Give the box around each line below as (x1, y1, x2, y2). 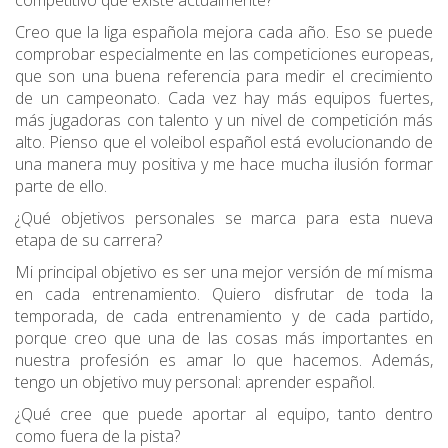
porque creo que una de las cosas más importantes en (15, 327, 433, 350)
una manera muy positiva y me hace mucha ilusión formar (15, 153, 433, 176)
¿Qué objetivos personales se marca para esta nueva (15, 207, 433, 230)
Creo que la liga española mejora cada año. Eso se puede (15, 21, 433, 44)
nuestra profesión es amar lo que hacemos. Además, (15, 349, 433, 372)
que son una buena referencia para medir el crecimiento (15, 65, 433, 88)
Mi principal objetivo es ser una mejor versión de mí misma (15, 261, 433, 284)
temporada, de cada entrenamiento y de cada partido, (15, 305, 433, 328)
